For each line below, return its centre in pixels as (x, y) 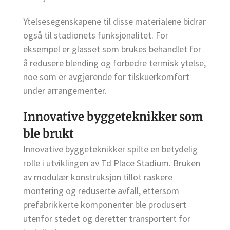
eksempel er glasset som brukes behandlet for (112, 49)
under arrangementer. (65, 91)
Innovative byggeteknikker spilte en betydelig (110, 149)
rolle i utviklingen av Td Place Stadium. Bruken (112, 163)
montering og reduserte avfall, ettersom (101, 190)
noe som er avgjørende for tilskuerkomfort (106, 77)
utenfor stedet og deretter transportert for (107, 218)
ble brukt (49, 133)
